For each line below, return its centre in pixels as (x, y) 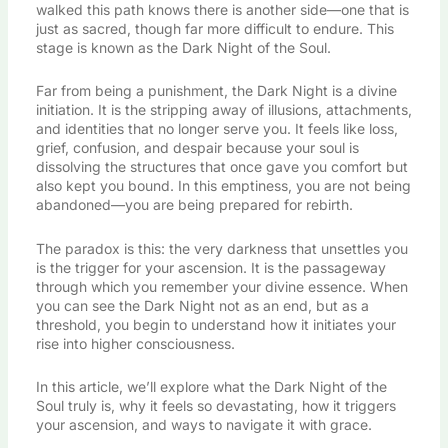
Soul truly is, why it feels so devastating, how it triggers (215, 406)
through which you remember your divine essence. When (221, 286)
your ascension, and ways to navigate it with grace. (203, 425)
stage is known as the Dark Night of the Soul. (183, 47)
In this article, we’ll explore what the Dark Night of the (211, 387)
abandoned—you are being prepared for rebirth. (194, 205)
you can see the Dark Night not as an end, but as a (202, 305)
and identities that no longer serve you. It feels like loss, (216, 129)
